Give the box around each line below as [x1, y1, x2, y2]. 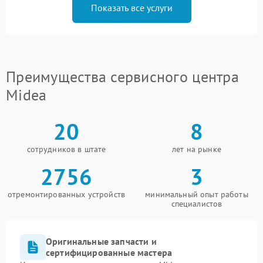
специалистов [171, 198, 222, 209]
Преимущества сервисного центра [6, 67, 239, 86]
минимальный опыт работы [145, 189, 248, 200]
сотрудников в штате [26, 144, 106, 154]
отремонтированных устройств [7, 189, 126, 200]
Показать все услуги [90, 2, 173, 14]
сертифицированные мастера [46, 247, 173, 258]
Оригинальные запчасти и [46, 235, 157, 247]
